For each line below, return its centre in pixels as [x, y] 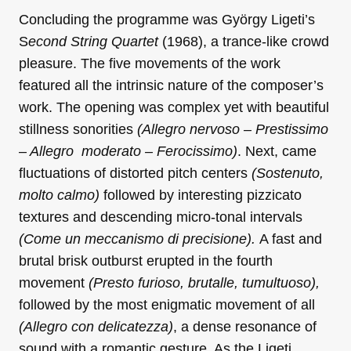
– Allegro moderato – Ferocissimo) [128, 151]
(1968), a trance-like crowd [244, 41]
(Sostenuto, [288, 173]
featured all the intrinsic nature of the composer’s [171, 85]
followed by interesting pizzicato [203, 195]
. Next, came [277, 151]
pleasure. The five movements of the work [150, 63]
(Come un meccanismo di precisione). [139, 239]
